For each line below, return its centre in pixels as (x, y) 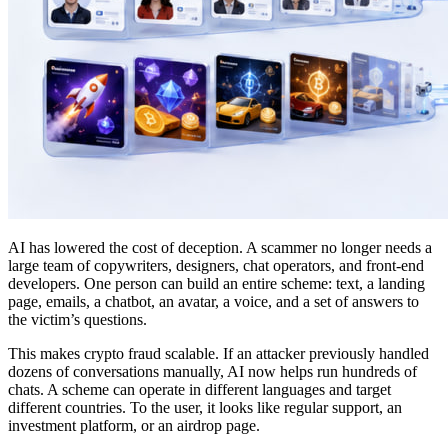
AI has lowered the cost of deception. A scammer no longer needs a (220, 247)
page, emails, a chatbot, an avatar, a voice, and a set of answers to (213, 301)
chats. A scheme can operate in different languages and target (199, 389)
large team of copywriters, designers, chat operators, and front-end (216, 265)
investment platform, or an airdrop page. (134, 425)
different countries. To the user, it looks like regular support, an (205, 407)
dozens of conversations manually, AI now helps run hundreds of (212, 371)
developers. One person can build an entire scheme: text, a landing (216, 283)
